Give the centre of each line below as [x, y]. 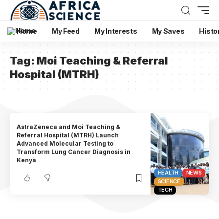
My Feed [66, 31]
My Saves [168, 31]
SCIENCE [169, 181]
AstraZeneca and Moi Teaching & [69, 127]
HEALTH [168, 173]
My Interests [116, 31]
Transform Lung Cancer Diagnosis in [74, 152]
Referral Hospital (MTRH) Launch [68, 135]
